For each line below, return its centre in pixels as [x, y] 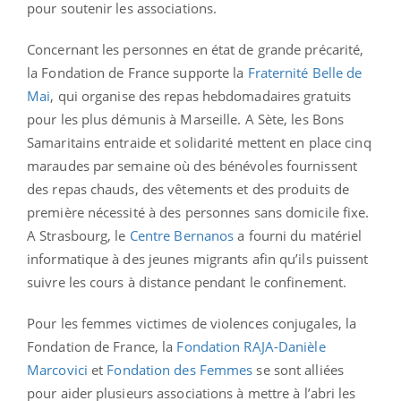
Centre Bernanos [182, 235]
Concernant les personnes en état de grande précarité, [196, 49]
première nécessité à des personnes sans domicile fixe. [198, 212]
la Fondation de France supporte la [137, 72]
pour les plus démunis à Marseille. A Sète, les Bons [186, 119]
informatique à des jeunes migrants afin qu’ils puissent [198, 258]
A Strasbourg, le [78, 235]
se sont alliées [298, 369]
